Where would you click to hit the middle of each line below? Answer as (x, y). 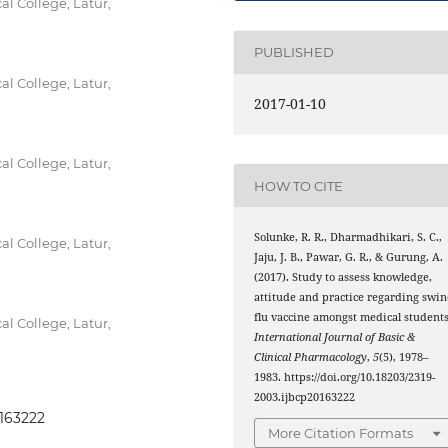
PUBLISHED (294, 52)
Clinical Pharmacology (311, 357)
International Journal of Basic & (335, 337)
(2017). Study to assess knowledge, (343, 277)
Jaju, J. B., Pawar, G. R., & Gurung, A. (349, 257)
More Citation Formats (341, 432)
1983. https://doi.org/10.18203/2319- (345, 377)
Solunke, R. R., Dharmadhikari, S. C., (348, 237)
